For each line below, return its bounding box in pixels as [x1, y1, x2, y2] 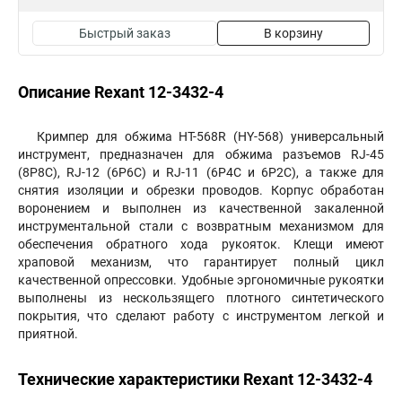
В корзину [264, 26, 323, 40]
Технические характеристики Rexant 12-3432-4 [18, 370, 372, 389]
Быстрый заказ [79, 26, 170, 40]
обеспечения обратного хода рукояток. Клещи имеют [18, 237, 384, 251]
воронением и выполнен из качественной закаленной [18, 201, 384, 215]
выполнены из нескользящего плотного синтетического [18, 291, 384, 305]
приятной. [18, 327, 78, 341]
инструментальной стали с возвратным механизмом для [18, 219, 384, 233]
